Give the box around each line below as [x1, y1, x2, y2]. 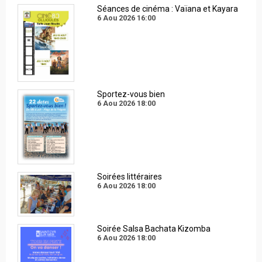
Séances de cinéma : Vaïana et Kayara [96, 4, 238, 14]
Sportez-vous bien [96, 89, 165, 99]
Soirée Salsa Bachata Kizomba [96, 223, 211, 233]
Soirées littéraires [96, 172, 162, 182]
